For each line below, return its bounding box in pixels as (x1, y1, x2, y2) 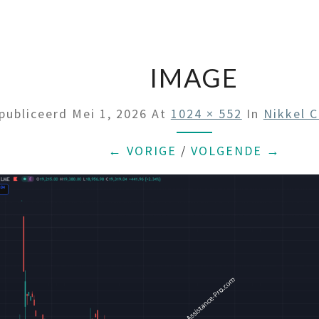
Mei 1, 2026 (71, 105, 147, 122)
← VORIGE (108, 142, 177, 159)
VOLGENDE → (190, 142, 281, 159)
